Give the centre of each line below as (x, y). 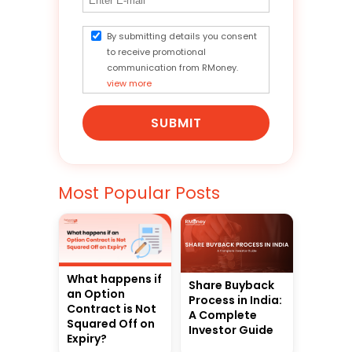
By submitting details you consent (182, 36)
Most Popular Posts (139, 193)
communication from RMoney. (172, 68)
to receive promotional (156, 52)
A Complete (223, 315)
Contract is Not (112, 308)
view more (129, 83)
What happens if (114, 279)
